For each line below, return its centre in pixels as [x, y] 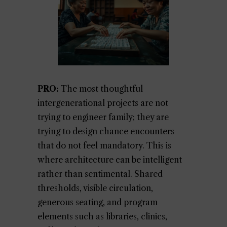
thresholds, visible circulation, [95, 188]
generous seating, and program [98, 202]
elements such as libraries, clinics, [102, 216]
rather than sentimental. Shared [100, 174]
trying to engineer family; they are [103, 117]
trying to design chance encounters [106, 131]
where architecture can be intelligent [110, 160]
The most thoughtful [101, 89]
